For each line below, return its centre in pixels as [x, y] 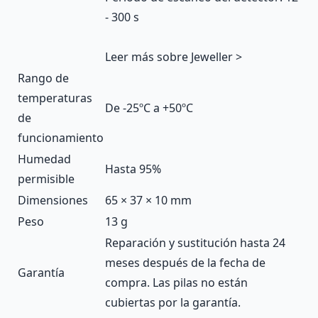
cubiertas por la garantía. [173, 302]
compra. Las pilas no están [176, 282]
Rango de [43, 78]
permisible [46, 179]
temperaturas [55, 98]
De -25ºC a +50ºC [149, 108]
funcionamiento [61, 137]
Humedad [44, 159]
